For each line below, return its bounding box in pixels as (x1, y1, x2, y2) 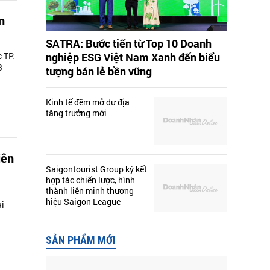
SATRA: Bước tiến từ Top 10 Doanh (46, 36, 212, 51)
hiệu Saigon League (46, 196, 121, 208)
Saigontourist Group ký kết (46, 163, 147, 175)
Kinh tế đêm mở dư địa (46, 96, 130, 108)
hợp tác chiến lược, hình (46, 174, 135, 186)
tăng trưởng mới (46, 107, 107, 119)
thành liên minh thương (46, 185, 134, 197)
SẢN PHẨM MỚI (46, 234, 116, 247)
